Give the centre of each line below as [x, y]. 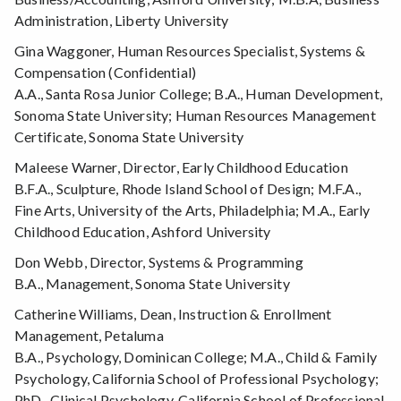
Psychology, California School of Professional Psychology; [196, 379]
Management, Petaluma [89, 336]
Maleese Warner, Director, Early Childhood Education [181, 167]
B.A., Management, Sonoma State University [152, 284]
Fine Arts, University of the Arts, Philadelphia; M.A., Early [192, 210]
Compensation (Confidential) [106, 73]
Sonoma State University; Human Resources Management [195, 115]
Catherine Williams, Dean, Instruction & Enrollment [173, 314]
